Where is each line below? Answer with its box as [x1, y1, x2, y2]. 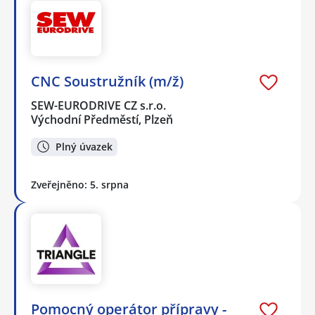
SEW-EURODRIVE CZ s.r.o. [31, 97, 167, 113]
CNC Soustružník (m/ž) [31, 71, 184, 91]
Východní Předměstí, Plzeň [31, 111, 173, 127]
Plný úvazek [56, 139, 112, 153]
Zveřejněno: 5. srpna [31, 178, 129, 192]
